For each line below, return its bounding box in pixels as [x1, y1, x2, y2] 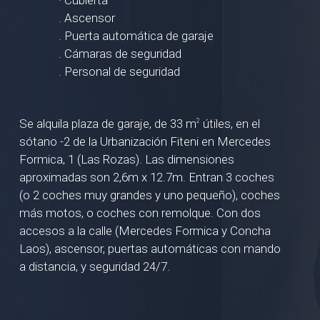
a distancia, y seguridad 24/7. [19, 259, 171, 274]
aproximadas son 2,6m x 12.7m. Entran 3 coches [19, 169, 275, 184]
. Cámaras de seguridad [59, 46, 182, 61]
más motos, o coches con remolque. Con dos [19, 205, 261, 220]
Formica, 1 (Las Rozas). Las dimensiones [19, 151, 235, 166]
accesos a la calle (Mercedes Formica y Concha [19, 223, 271, 238]
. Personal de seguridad [59, 64, 181, 79]
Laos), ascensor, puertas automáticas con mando [19, 241, 281, 256]
